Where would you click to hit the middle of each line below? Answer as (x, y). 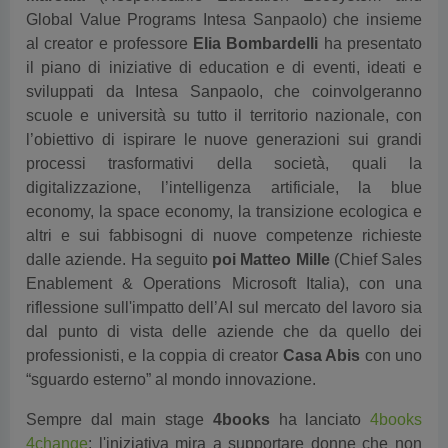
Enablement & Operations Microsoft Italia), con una (224, 250)
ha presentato (370, 10)
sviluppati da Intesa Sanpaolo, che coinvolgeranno (224, 58)
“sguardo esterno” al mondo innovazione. (171, 346)
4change (57, 410)
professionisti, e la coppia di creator (154, 322)
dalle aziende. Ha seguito (119, 226)
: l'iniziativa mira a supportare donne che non (255, 410)
